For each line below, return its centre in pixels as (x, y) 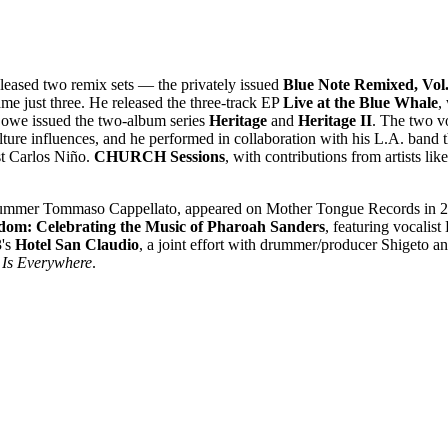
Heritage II (335, 120)
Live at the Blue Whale (360, 102)
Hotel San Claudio (77, 244)
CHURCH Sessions (159, 156)
